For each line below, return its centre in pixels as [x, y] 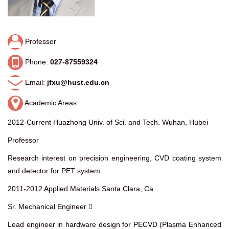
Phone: [37, 62]
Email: [35, 82]
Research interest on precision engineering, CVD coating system [114, 158]
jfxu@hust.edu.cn [78, 82]
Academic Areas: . [53, 102]
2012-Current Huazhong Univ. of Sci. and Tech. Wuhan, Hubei [108, 122]
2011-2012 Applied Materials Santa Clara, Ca [81, 189]
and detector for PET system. [55, 171]
